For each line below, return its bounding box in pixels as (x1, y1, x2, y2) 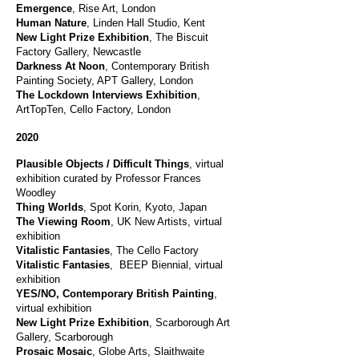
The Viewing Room (16, 216, 111, 228)
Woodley (16, 187, 59, 199)
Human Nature (16, 17, 87, 29)
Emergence (16, 2, 72, 14)
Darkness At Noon (16, 60, 105, 72)
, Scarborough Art (149, 317, 230, 329)
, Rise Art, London (72, 2, 159, 14)
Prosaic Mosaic (16, 345, 92, 357)
